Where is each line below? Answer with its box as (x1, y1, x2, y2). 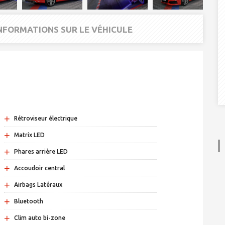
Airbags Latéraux (14, 181, 63, 188)
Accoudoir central (14, 165, 65, 172)
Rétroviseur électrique (14, 115, 78, 122)
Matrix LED (14, 132, 45, 139)
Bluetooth (14, 198, 44, 205)
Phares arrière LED (14, 148, 68, 155)
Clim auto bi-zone (14, 214, 66, 221)
